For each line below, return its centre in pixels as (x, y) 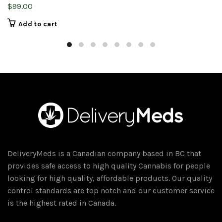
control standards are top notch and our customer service (111, 191)
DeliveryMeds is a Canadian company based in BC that (104, 154)
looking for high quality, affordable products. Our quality (110, 178)
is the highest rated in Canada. (62, 203)
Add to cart (38, 24)
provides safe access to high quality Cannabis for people (109, 166)
